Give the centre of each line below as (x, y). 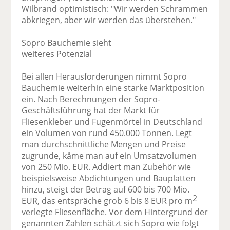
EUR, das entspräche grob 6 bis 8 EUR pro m (107, 201)
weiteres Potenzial (57, 54)
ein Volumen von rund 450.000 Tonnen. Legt (107, 133)
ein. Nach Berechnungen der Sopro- (91, 99)
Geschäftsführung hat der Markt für (91, 111)
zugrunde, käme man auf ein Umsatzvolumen (109, 156)
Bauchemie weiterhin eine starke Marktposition (113, 88)
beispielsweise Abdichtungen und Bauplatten (109, 178)
